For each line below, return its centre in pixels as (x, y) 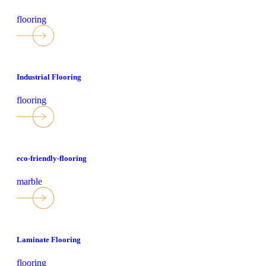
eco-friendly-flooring (52, 159)
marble (29, 182)
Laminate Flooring (49, 239)
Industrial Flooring (49, 77)
